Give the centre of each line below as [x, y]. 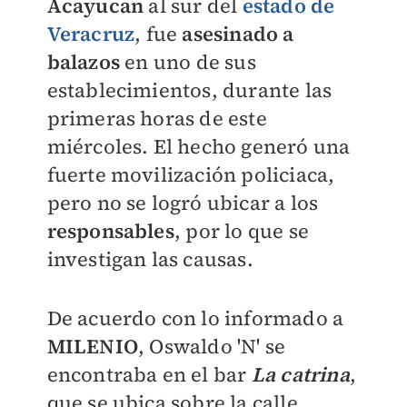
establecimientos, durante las [189, 90]
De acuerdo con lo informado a [195, 318]
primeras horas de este [157, 118]
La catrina [300, 374]
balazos [83, 62]
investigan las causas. [150, 259]
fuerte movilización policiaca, [191, 174]
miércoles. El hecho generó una [199, 146]
